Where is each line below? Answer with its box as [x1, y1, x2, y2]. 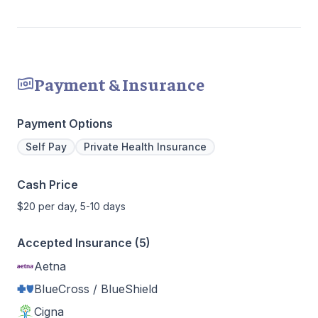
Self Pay [26, 140, 67, 153]
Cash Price [17, 177, 78, 192]
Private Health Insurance [84, 140, 207, 153]
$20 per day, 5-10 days [17, 199, 126, 212]
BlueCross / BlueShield [34, 281, 158, 296]
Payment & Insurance [34, 72, 204, 94]
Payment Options [17, 116, 113, 131]
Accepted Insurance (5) [17, 235, 150, 250]
